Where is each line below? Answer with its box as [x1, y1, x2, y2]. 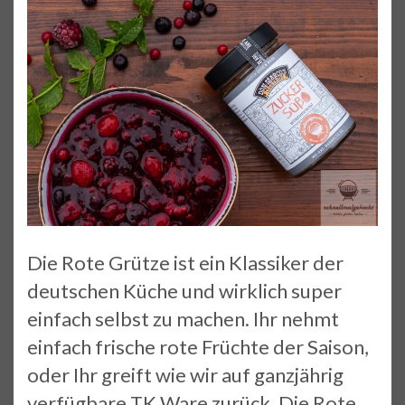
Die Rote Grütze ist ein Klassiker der [27, 250, 344, 275]
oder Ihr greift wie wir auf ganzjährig [27, 362, 344, 387]
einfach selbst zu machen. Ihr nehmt [27, 306, 339, 331]
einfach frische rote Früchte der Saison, [27, 334, 369, 359]
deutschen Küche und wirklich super [27, 278, 342, 303]
